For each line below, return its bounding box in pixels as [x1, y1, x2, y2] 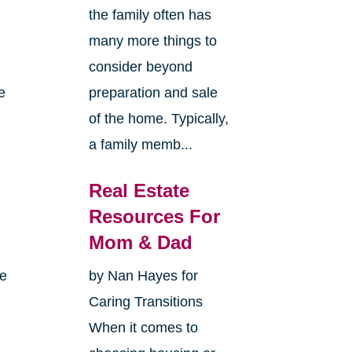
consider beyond [88, 59, 192, 75]
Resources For [88, 206, 220, 228]
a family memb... [88, 137, 192, 153]
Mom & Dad [88, 232, 192, 254]
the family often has [88, 7, 211, 24]
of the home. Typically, [88, 111, 229, 127]
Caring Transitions [88, 294, 203, 310]
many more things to [88, 33, 217, 49]
